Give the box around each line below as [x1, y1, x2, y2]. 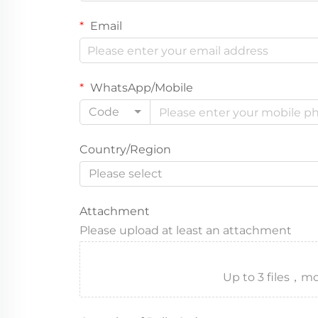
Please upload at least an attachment [79, 224, 292, 237]
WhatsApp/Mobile [87, 81, 193, 94]
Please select [89, 167, 163, 180]
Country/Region [79, 143, 171, 156]
